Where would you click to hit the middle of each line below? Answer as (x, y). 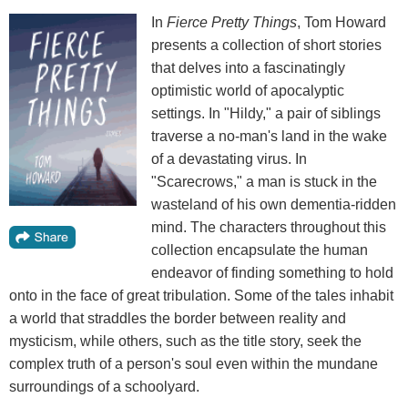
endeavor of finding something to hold (272, 272)
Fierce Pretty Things (232, 22)
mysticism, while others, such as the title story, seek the (185, 341)
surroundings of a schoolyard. (104, 386)
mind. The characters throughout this (269, 227)
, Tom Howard (342, 22)
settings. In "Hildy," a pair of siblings (266, 113)
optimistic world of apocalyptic (248, 90)
